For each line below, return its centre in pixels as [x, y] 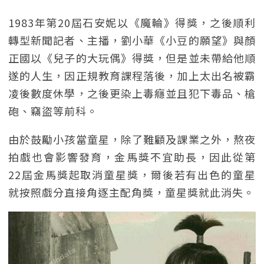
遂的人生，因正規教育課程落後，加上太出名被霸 [132, 75]
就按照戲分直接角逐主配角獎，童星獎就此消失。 [131, 192]
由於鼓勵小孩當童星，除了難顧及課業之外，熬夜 [132, 139]
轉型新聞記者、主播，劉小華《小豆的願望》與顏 [132, 40]
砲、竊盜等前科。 [53, 111]
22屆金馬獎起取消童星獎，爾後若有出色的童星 [132, 174]
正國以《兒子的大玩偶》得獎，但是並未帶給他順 [132, 58]
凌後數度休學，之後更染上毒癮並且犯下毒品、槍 [132, 93]
